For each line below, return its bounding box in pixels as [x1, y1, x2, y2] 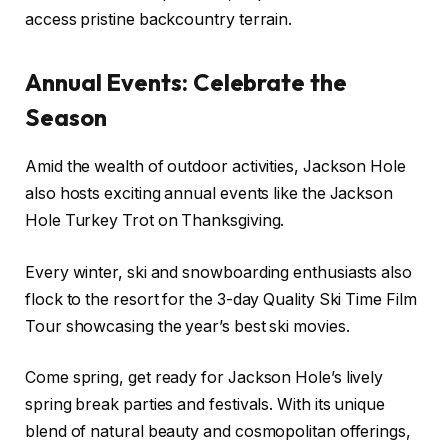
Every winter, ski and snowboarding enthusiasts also [25, 262, 412, 282]
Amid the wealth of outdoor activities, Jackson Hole [25, 157, 406, 177]
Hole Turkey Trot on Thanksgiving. [25, 211, 289, 231]
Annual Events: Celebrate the [25, 67, 347, 98]
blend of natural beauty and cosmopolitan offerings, [25, 422, 411, 442]
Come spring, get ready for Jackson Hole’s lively [25, 368, 384, 388]
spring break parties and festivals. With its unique [25, 395, 385, 415]
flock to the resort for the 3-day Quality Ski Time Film [25, 289, 417, 309]
